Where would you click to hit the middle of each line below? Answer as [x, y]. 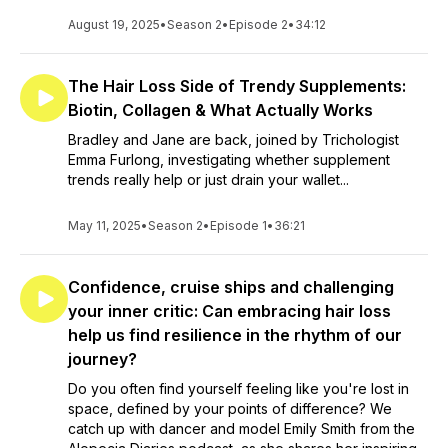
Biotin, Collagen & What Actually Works [220, 110]
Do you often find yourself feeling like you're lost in [238, 388]
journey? [102, 359]
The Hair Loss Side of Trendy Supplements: [237, 86]
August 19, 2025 [114, 24]
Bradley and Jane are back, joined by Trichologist [233, 139]
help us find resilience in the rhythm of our [235, 335]
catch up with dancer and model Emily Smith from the [241, 428]
